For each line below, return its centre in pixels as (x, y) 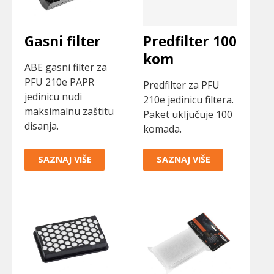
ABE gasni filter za (66, 68)
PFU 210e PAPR (59, 82)
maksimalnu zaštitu (69, 112)
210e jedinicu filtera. (188, 100)
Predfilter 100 (190, 41)
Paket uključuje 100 (188, 115)
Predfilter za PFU (181, 85)
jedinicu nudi (53, 97)
